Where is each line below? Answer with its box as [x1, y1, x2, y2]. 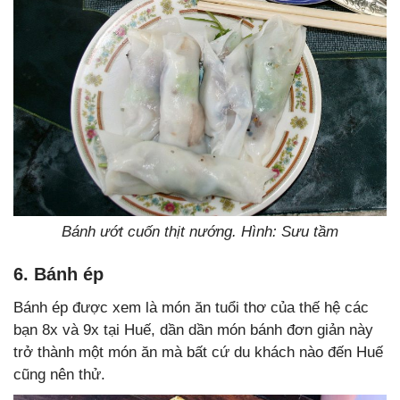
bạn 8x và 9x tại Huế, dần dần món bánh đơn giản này [13, 321, 373, 338]
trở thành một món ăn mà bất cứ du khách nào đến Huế [13, 343, 383, 361]
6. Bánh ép [13, 263, 104, 284]
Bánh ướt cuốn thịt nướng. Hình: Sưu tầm [62, 222, 338, 240]
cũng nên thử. [13, 365, 105, 383]
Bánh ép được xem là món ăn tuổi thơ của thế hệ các [13, 298, 369, 316]
